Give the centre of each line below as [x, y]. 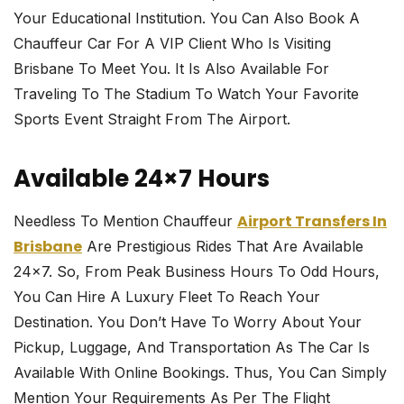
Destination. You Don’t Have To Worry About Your [188, 322]
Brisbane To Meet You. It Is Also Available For [171, 69]
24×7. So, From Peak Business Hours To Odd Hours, [197, 272]
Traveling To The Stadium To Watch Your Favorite [186, 94]
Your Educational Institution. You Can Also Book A [187, 18]
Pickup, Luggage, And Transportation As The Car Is [192, 348]
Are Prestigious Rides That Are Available [223, 247]
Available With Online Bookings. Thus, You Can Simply [200, 373]
